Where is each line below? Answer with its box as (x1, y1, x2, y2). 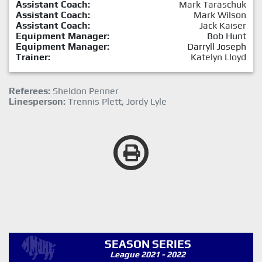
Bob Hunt (207, 30, 246, 42)
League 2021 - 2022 (110, 250, 186, 260)
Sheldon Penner (50, 85, 119, 97)
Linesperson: (9, 96, 65, 108)
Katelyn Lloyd (191, 51, 246, 63)
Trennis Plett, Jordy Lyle (65, 96, 167, 108)
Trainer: (16, 51, 50, 63)
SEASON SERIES (104, 237, 191, 251)
